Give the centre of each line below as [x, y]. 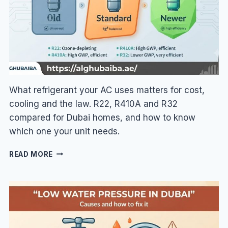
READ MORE [31, 154]
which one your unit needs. [64, 131]
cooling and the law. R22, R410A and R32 [93, 104]
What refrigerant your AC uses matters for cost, [107, 90]
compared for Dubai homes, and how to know [102, 117]
